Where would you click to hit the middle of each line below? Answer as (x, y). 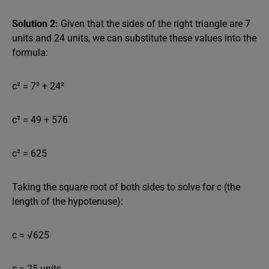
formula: (30, 53)
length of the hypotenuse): (68, 201)
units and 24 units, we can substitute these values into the (134, 38)
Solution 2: (35, 24)
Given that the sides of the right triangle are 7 (154, 24)
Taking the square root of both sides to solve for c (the (126, 187)
